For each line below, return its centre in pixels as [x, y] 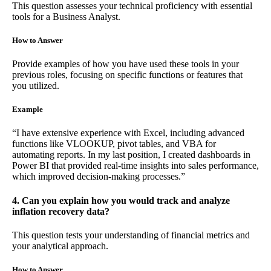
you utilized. [36, 86]
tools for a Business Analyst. [66, 16]
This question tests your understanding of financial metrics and [131, 235]
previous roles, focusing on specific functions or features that [127, 75]
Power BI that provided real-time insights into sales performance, [135, 166]
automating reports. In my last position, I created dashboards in [131, 155]
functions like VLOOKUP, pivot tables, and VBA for [114, 144]
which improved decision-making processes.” [99, 177]
